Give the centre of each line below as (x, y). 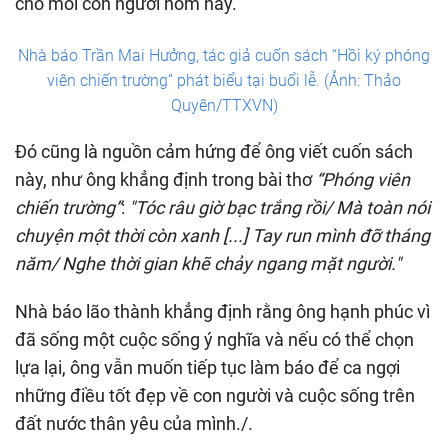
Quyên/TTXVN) (224, 105)
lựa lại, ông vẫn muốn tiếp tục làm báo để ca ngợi (207, 367)
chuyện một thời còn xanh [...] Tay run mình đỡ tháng (222, 235)
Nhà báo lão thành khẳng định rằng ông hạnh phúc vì (222, 311)
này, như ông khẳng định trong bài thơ (165, 179)
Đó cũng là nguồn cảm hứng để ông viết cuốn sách (214, 151)
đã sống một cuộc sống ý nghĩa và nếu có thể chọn (214, 339)
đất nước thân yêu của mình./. (134, 423)
